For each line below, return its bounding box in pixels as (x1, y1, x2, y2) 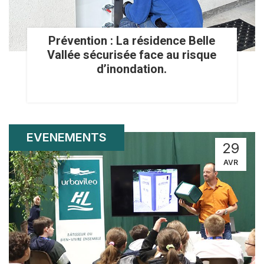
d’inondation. (97, 62, 167, 77)
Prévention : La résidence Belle (48, 34, 216, 48)
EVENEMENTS (27, 130, 107, 145)
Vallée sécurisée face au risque (47, 48, 217, 62)
